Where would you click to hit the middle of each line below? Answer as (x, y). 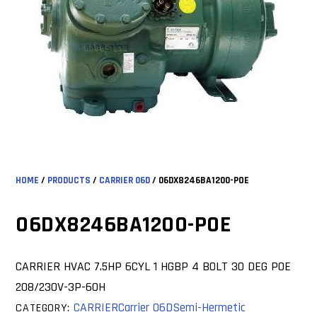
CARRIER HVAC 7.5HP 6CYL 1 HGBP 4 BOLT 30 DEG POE (154, 267)
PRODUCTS (69, 180)
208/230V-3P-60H (61, 287)
